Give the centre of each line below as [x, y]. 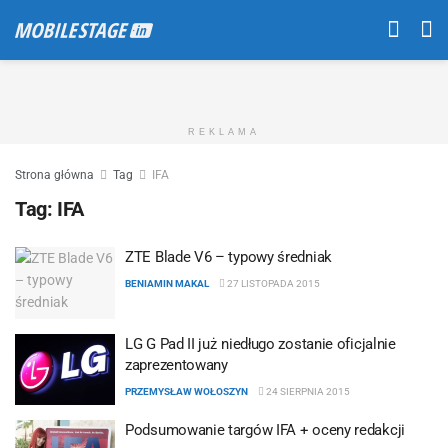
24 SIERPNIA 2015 [307, 391]
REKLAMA [224, 132]
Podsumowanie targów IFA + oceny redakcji [265, 430]
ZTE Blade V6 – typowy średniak [228, 257]
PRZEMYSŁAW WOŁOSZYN [186, 391]
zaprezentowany [176, 364]
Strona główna [54, 175]
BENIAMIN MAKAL [167, 283]
